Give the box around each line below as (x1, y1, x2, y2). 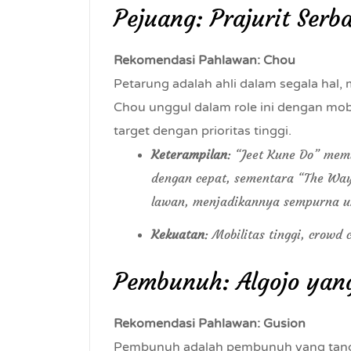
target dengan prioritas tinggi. (114, 123, 291, 139)
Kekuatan (151, 226, 204, 242)
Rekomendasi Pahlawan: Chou (114, 52, 295, 68)
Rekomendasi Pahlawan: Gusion (114, 316, 306, 331)
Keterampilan (151, 147, 227, 162)
